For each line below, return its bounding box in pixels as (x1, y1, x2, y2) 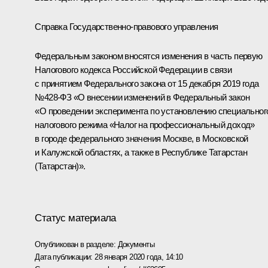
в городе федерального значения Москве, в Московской (35, 133, 248, 144)
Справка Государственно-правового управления (35, 21, 218, 32)
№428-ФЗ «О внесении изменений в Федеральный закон (35, 92, 249, 102)
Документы (117, 239, 155, 249)
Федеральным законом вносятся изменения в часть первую (35, 50, 263, 61)
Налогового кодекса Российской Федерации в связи (35, 64, 232, 75)
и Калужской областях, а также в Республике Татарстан (35, 147, 248, 157)
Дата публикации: (35, 252, 95, 261)
